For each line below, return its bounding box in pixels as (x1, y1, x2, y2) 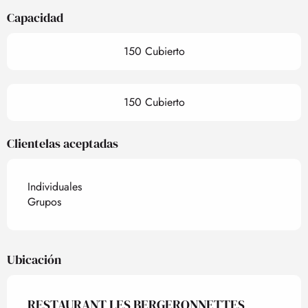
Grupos (27, 194, 61, 210)
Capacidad (7, 9, 63, 27)
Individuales (27, 179, 82, 195)
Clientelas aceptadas (7, 135, 118, 153)
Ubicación (7, 251, 61, 269)
